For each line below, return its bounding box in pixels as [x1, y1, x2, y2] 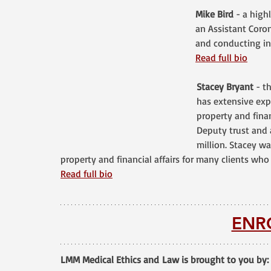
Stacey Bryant [197, 80, 253, 93]
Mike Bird [195, 8, 233, 20]
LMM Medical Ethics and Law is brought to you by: [60, 253, 269, 266]
